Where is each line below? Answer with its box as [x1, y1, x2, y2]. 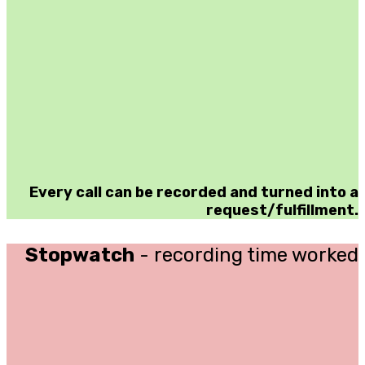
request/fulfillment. [206, 201, 358, 220]
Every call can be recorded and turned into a [29, 183, 358, 202]
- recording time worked [134, 244, 358, 267]
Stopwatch [25, 244, 134, 267]
